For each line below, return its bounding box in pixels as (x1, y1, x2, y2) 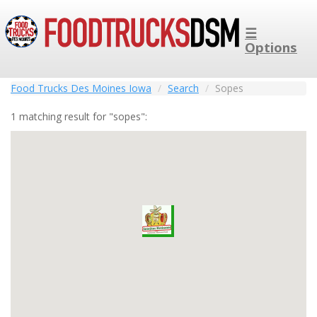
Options (245, 38, 297, 56)
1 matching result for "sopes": (11, 110, 147, 123)
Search (168, 81, 199, 95)
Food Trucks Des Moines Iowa (11, 81, 151, 95)
